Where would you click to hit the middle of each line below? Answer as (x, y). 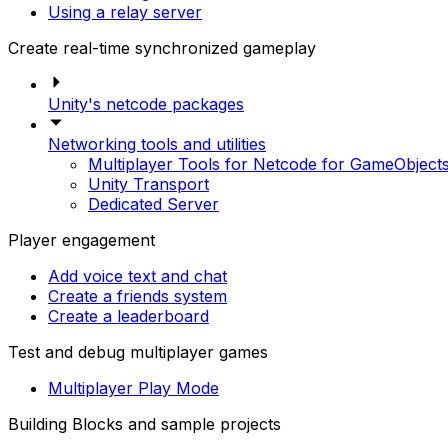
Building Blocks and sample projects (144, 423)
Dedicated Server (153, 203)
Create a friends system (137, 295)
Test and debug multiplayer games (138, 351)
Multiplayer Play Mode (133, 387)
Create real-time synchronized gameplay (162, 47)
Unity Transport (148, 183)
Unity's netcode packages (146, 103)
